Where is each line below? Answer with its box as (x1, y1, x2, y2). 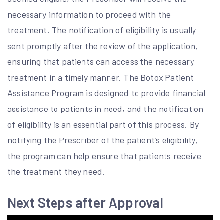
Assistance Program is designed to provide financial (7, 87, 206, 98)
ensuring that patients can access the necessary (7, 56, 194, 67)
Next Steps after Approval (7, 194, 164, 211)
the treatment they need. (7, 166, 105, 177)
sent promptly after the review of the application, (7, 40, 198, 51)
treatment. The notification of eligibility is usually (7, 25, 196, 35)
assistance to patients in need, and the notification (7, 103, 204, 114)
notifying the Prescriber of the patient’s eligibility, (7, 135, 198, 145)
